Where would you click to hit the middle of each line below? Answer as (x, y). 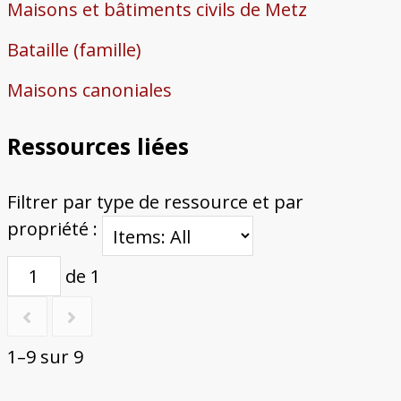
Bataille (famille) (74, 50)
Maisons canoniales (89, 90)
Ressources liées (98, 146)
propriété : (54, 229)
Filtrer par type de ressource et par (155, 202)
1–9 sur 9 (45, 357)
